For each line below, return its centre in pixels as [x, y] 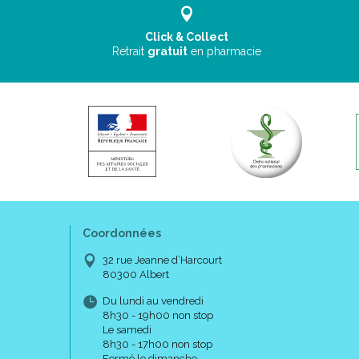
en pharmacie [226, 51]
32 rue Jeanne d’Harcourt [162, 260]
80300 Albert [136, 274]
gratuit [168, 51]
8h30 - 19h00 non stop [158, 315]
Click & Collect [187, 37]
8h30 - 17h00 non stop [157, 344]
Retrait [130, 51]
